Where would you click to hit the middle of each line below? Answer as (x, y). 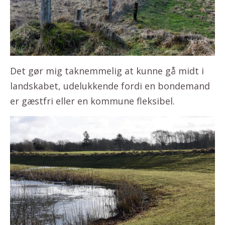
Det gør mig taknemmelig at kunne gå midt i (107, 71)
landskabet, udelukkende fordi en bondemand (110, 86)
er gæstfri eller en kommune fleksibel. (92, 101)
